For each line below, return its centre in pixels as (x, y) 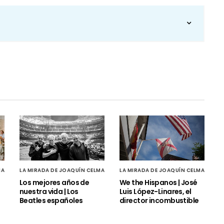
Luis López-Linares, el (155, 191)
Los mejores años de (54, 182)
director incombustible (159, 200)
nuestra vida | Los (49, 191)
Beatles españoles (51, 200)
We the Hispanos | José (158, 182)
